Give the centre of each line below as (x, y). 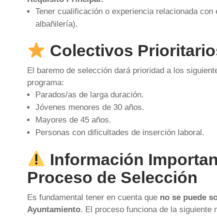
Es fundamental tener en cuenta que (93, 197)
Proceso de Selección (112, 177)
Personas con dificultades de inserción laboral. (120, 133)
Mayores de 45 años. (73, 120)
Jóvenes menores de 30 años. (90, 108)
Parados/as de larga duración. (89, 95)
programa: (45, 83)
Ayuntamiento (54, 209)
